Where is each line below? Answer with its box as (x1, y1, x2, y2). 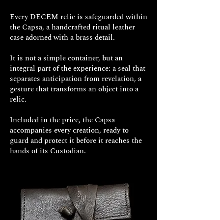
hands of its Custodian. (10, 145, 86, 157)
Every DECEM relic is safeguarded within (10, 11, 147, 23)
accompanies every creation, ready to (10, 124, 129, 136)
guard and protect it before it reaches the (10, 135, 142, 146)
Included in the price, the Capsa (10, 114, 115, 126)
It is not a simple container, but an (10, 52, 123, 64)
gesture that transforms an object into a (10, 83, 138, 95)
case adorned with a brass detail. (10, 31, 115, 43)
